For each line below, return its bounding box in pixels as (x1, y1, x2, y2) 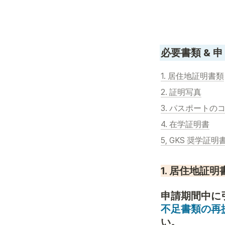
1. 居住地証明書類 (161, 71, 224, 81)
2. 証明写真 (161, 87, 201, 97)
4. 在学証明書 (161, 120, 209, 130)
